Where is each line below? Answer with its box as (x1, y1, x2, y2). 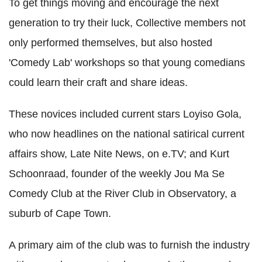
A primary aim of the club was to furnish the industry (9, 239, 250, 251)
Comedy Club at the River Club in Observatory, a (9, 188, 236, 200)
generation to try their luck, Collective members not (9, 17, 246, 29)
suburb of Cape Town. (9, 208, 111, 220)
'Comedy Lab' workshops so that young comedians (9, 57, 245, 69)
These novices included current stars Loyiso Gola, (9, 108, 242, 120)
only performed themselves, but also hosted (9, 37, 212, 49)
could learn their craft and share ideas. (9, 77, 188, 89)
